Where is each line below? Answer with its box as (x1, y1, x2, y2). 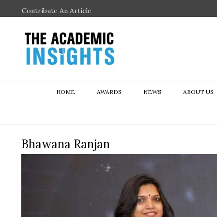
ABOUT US (183, 88, 214, 95)
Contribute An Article (22, 6, 92, 15)
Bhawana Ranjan (21, 137, 110, 152)
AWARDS (96, 88, 122, 95)
